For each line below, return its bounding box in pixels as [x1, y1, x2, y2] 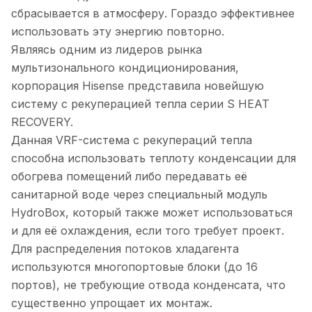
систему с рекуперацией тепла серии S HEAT [11, 97, 270, 111]
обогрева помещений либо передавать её [11, 169, 247, 184]
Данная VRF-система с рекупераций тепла [11, 133, 252, 148]
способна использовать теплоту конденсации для [11, 151, 296, 166]
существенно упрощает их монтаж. [11, 296, 212, 311]
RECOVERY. [11, 115, 73, 130]
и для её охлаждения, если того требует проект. [11, 224, 284, 238]
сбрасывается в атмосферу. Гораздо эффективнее [11, 6, 295, 21]
